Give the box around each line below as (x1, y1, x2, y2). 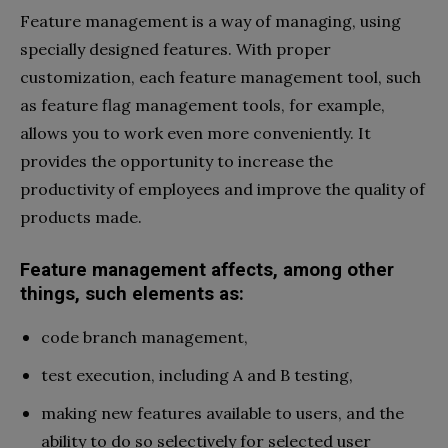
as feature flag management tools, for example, (20, 95, 385, 116)
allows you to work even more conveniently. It (20, 123, 371, 144)
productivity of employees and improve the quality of (20, 179, 425, 200)
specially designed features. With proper (20, 39, 331, 60)
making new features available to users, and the (41, 403, 404, 424)
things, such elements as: (20, 283, 244, 306)
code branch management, (41, 327, 248, 348)
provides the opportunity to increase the (20, 151, 333, 172)
